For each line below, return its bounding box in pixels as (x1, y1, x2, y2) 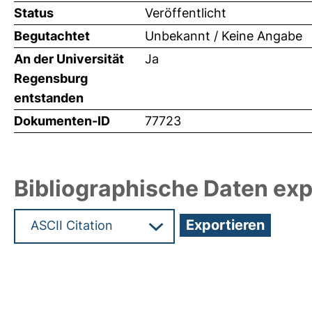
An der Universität (14, 52, 124, 67)
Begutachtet (14, 29, 90, 44)
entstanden (14, 91, 84, 106)
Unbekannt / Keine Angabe (145, 29, 302, 44)
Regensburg (14, 71, 88, 86)
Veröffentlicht (145, 6, 226, 21)
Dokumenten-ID (14, 114, 110, 129)
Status (14, 6, 54, 21)
